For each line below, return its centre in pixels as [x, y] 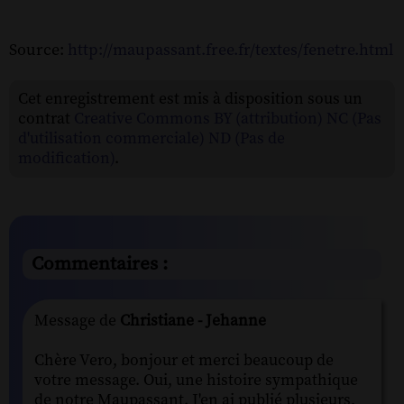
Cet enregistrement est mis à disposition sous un [190, 99]
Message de [75, 321]
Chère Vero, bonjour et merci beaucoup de [184, 360]
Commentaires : [100, 264]
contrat [46, 119]
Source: [38, 50]
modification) [66, 158]
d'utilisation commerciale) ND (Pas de [151, 138]
